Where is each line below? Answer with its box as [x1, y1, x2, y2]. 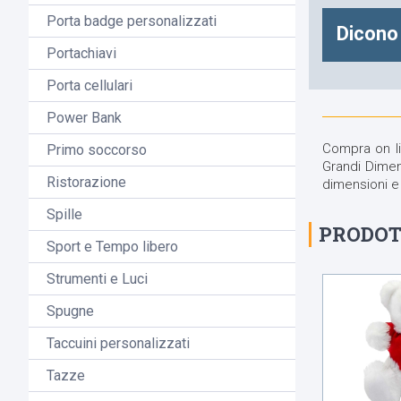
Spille [47, 206, 82, 224]
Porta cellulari [47, 77, 132, 95]
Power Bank [47, 109, 122, 127]
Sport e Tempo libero [47, 238, 178, 256]
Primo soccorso [47, 141, 147, 159]
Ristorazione [47, 174, 126, 192]
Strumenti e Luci [47, 270, 148, 288]
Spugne [47, 303, 94, 320]
